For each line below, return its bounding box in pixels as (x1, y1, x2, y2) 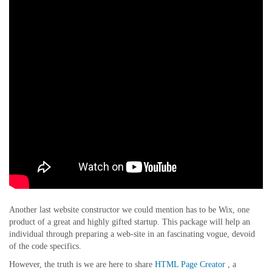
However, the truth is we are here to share (9, 260, 155, 270)
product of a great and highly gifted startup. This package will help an (9, 217, 250, 227)
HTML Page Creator (155, 260, 225, 270)
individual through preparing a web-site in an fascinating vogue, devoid (9, 229, 255, 239)
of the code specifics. (9, 242, 81, 251)
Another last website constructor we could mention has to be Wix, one (9, 205, 250, 215)
